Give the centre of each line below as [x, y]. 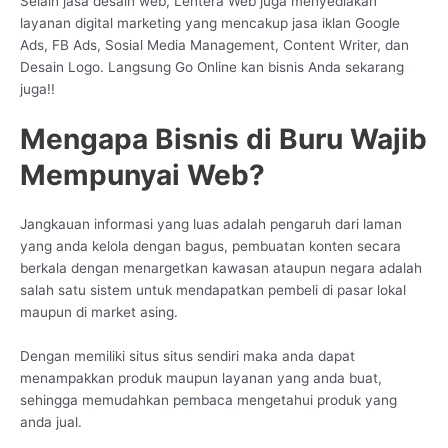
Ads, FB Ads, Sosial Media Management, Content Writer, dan [214, 44]
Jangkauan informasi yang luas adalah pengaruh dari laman [211, 224]
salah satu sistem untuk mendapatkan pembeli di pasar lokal [213, 290]
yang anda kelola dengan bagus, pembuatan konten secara [210, 246]
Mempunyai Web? [142, 175]
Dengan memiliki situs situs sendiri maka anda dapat [187, 356]
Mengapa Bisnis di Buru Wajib [223, 139]
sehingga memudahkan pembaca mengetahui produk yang [208, 400]
